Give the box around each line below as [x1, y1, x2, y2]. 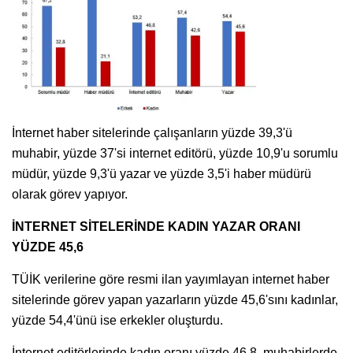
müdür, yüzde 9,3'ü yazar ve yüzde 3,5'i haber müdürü [12, 167, 311, 181]
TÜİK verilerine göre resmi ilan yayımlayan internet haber [12, 273, 329, 287]
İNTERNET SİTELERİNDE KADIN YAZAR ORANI [12, 220, 300, 234]
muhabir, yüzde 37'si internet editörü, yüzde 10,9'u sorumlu [12, 147, 338, 161]
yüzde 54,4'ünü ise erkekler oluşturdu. [12, 314, 223, 328]
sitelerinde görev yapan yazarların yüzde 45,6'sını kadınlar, [12, 293, 338, 307]
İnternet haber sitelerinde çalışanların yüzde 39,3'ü [12, 126, 292, 140]
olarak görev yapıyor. [12, 188, 128, 202]
